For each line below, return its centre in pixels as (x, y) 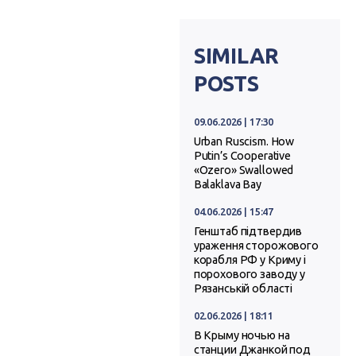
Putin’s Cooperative (242, 156)
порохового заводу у (250, 275)
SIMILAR (236, 55)
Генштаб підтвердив (248, 232)
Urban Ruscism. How (244, 142)
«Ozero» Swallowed (244, 170)
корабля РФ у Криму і (250, 260)
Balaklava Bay (227, 185)
